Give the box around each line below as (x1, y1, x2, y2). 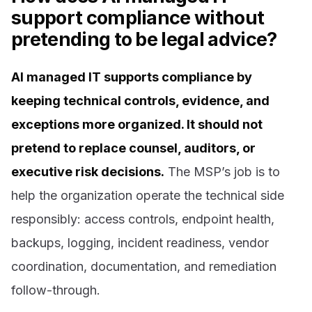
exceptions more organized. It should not (11, 116, 263, 132)
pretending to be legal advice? (11, 28, 277, 52)
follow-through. (11, 282, 100, 297)
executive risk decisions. (11, 164, 164, 179)
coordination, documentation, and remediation (11, 258, 276, 274)
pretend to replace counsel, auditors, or (11, 140, 256, 155)
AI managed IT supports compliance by (11, 69, 252, 84)
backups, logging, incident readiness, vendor (11, 235, 269, 250)
